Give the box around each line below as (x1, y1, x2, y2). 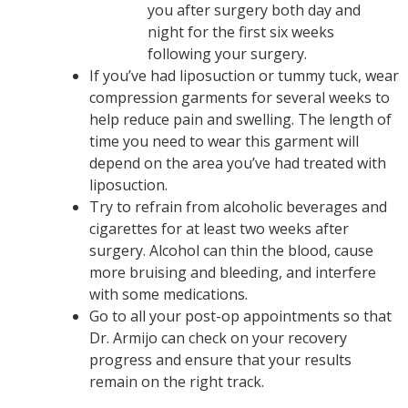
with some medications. (89, 283, 248, 304)
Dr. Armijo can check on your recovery (89, 327, 347, 348)
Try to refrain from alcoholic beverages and (89, 196, 387, 217)
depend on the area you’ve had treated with (89, 152, 386, 173)
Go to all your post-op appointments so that (89, 305, 392, 326)
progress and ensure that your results (89, 349, 352, 370)
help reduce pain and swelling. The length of (89, 108, 392, 129)
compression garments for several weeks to (89, 87, 390, 107)
